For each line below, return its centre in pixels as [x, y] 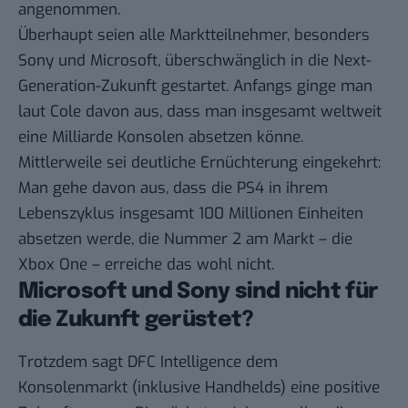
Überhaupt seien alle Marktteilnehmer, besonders [194, 36]
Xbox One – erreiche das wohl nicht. [146, 265]
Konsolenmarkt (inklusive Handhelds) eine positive [199, 387]
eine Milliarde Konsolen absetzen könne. [161, 138]
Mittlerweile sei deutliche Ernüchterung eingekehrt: [199, 163]
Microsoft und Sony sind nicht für [199, 292]
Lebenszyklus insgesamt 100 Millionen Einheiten [191, 214]
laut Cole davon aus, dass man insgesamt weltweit [200, 112]
